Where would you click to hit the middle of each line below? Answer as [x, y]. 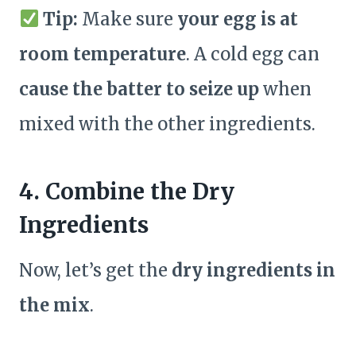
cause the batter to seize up [139, 89]
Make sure [128, 19]
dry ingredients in [253, 271]
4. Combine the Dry [127, 192]
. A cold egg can [253, 54]
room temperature [103, 54]
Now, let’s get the [95, 271]
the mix [54, 306]
